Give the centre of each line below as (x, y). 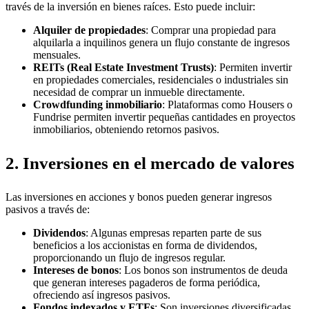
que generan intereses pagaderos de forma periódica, (147, 283)
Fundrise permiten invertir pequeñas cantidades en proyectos (164, 117)
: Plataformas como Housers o (227, 105)
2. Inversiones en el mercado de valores (150, 163)
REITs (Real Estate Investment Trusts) (123, 68)
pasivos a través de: (48, 210)
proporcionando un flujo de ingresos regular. (129, 258)
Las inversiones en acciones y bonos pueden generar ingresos (139, 197)
